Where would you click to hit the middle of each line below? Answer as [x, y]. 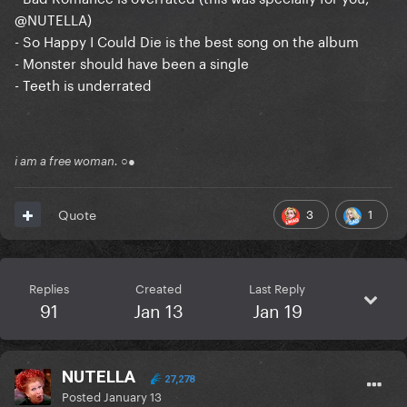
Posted [83, 396]
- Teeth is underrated [83, 84]
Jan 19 [277, 309]
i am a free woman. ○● [75, 161]
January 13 [133, 396]
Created [159, 288]
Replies [49, 288]
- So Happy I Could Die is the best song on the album [187, 40]
